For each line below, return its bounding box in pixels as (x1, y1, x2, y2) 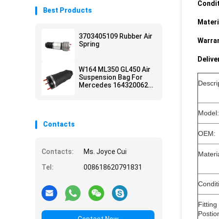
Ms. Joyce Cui (84, 148, 127, 155)
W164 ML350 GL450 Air (79, 66, 151, 73)
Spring (79, 40, 99, 48)
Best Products (43, 6, 92, 14)
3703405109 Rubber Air (79, 32, 153, 40)
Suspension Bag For (79, 73, 143, 81)
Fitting (198, 200, 217, 208)
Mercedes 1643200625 (79, 81, 152, 89)
